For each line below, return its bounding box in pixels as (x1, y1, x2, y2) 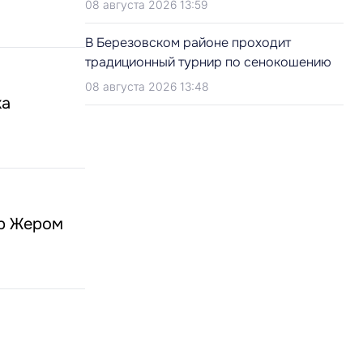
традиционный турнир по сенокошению (85, 53, 331, 70)
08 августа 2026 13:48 (85, 79, 209, 93)
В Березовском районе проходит (85, 34, 291, 51)
